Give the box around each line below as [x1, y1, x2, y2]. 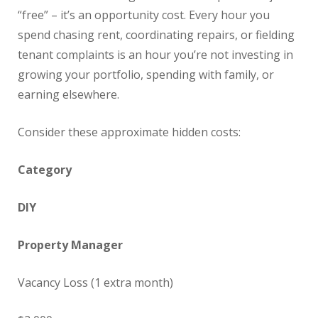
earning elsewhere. [18, 87, 119, 103]
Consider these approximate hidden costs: [18, 124, 241, 141]
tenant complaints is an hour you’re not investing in [18, 47, 293, 63]
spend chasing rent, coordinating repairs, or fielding [18, 27, 295, 43]
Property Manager [18, 237, 123, 253]
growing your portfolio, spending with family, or [18, 67, 274, 83]
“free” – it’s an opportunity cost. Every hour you [18, 7, 270, 23]
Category [18, 162, 72, 178]
